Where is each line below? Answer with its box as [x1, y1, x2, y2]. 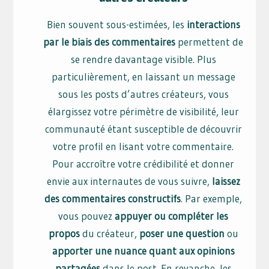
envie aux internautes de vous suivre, [46, 175, 210, 188]
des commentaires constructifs [44, 192, 181, 205]
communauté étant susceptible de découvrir [44, 122, 242, 136]
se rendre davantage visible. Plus [70, 53, 216, 66]
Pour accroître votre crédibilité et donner [52, 157, 235, 171]
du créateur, [79, 227, 139, 240]
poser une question [139, 227, 225, 240]
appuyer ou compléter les [115, 210, 229, 223]
